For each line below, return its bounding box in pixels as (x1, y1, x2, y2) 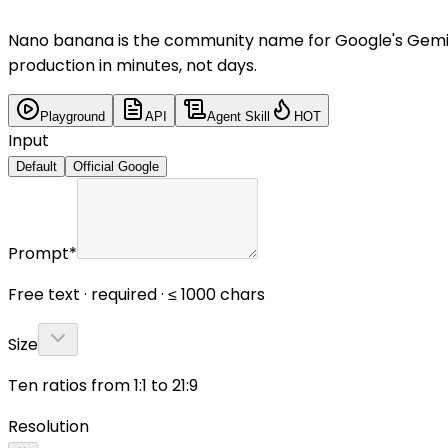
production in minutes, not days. (8, 53, 257, 77)
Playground (40, 108, 105, 124)
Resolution (8, 414, 89, 438)
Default (16, 158, 57, 174)
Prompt (8, 241, 69, 265)
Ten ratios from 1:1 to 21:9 (8, 373, 198, 397)
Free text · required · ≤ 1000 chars (8, 282, 265, 306)
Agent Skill (207, 108, 270, 124)
